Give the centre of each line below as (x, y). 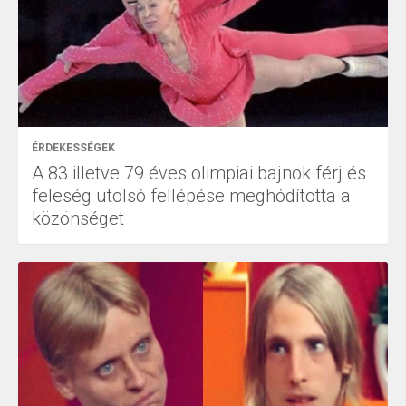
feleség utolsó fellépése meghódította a (191, 196)
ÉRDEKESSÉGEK (73, 148)
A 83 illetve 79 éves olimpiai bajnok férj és (199, 174)
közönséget (78, 219)
